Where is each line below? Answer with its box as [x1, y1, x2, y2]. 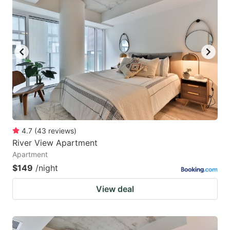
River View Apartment [12, 138, 98, 148]
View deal [96, 184, 134, 195]
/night [35, 163, 58, 174]
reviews [48, 126, 74, 136]
